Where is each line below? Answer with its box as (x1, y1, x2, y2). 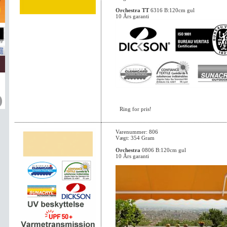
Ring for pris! (120, 106, 152, 112)
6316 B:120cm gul (149, 7, 195, 13)
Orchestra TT (116, 7, 149, 13)
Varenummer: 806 (116, 129, 158, 135)
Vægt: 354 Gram (116, 135, 155, 141)
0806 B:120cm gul (140, 147, 186, 153)
